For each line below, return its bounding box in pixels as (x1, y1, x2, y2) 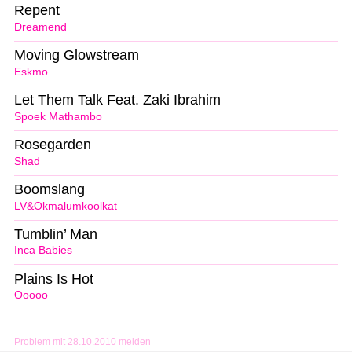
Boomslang (14, 181, 85, 197)
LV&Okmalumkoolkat (14, 200, 117, 212)
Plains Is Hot (14, 270, 93, 287)
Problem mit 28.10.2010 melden (14, 336, 151, 348)
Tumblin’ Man (14, 225, 97, 242)
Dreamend (14, 21, 67, 34)
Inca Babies (14, 244, 72, 257)
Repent (14, 2, 60, 19)
